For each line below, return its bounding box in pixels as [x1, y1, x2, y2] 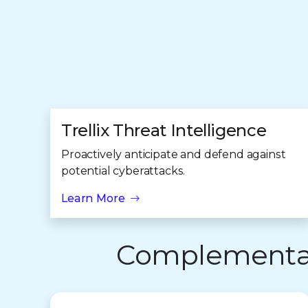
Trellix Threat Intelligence [61, 120, 267, 140]
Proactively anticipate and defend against [61, 148, 286, 161]
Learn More [61, 192, 125, 205]
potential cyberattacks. [61, 164, 186, 177]
